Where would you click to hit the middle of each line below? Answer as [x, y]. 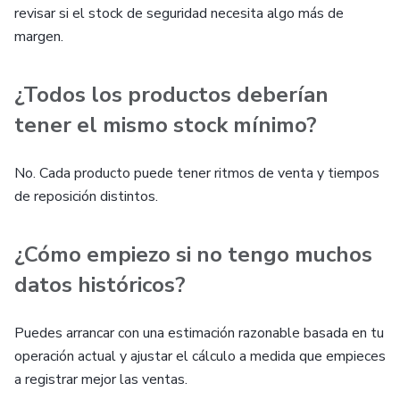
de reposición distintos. [86, 196]
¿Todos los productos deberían [171, 95]
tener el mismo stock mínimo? [166, 125]
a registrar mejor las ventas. [101, 379]
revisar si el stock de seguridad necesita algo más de [179, 13]
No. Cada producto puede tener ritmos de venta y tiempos [197, 173]
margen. [39, 37]
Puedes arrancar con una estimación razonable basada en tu [199, 333]
